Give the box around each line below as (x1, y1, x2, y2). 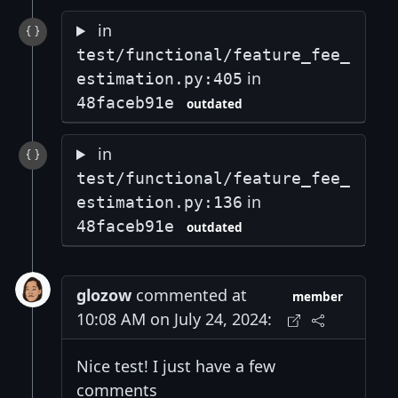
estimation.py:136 (76, 193, 243, 212)
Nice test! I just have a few (76, 355, 275, 378)
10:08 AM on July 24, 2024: (76, 308, 272, 330)
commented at (131, 284, 247, 306)
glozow (76, 284, 131, 306)
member (292, 289, 344, 306)
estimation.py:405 (76, 69, 243, 89)
